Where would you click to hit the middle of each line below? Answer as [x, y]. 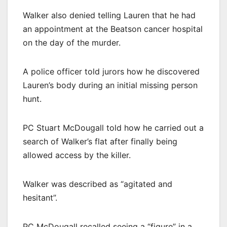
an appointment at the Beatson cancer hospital [113, 29]
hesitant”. [40, 197]
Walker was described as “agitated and [98, 184]
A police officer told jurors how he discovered [111, 71]
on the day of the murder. [72, 42]
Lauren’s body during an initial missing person [110, 85]
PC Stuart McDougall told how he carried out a [113, 127]
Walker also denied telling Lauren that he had [109, 15]
